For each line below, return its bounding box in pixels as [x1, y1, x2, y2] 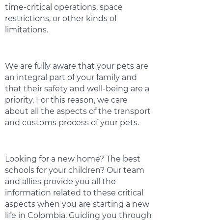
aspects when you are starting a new [5, 199, 149, 209]
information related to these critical [5, 188, 143, 197]
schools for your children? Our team [5, 165, 144, 175]
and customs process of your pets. [5, 118, 139, 127]
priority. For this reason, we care [5, 95, 128, 105]
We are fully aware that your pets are [5, 61, 148, 71]
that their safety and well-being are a [5, 84, 149, 93]
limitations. [5, 25, 48, 34]
